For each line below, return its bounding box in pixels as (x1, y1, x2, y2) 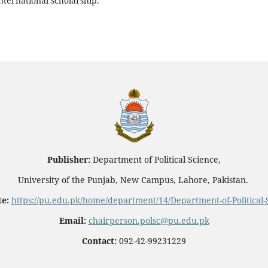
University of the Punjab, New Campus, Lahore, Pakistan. (17, 174, 251, 186)
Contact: (82, 235, 117, 247)
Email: (59, 215, 89, 227)
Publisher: (47, 154, 93, 166)
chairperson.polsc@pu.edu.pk (88, 215, 209, 227)
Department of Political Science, (93, 154, 221, 166)
